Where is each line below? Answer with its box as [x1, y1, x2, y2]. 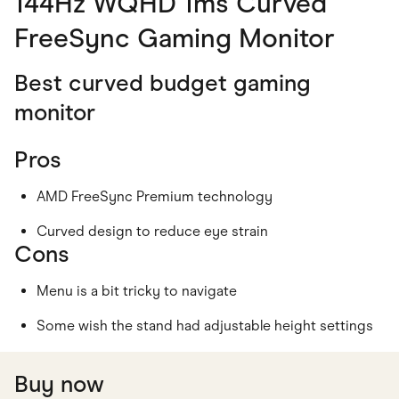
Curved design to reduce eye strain [37, 222, 268, 240]
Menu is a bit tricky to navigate [37, 281, 237, 299]
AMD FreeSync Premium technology [37, 187, 273, 205]
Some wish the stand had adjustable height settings [37, 316, 373, 334]
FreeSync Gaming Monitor [14, 20, 335, 54]
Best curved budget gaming [14, 68, 311, 97]
